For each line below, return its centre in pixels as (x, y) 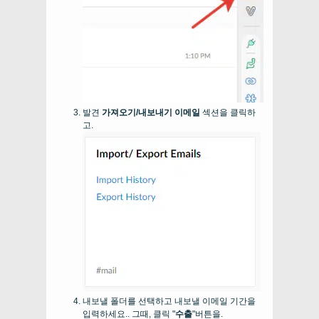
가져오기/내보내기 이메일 (151, 113)
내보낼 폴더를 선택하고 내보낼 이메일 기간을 (169, 302)
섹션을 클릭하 (228, 113)
